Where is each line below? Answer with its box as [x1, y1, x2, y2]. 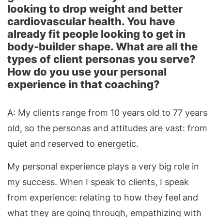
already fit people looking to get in [7, 27, 186, 40]
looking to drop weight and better [7, 2, 183, 15]
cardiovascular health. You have [7, 15, 175, 28]
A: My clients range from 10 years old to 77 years [7, 107, 207, 118]
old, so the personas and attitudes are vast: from [7, 123, 207, 133]
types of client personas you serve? [7, 52, 196, 65]
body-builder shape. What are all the [7, 40, 198, 53]
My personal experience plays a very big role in [7, 161, 199, 171]
